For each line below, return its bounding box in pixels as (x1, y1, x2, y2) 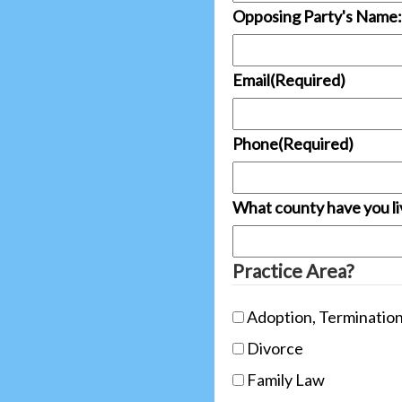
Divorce (247, 338, 303, 359)
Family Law (247, 370, 325, 390)
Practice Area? (232, 259, 354, 283)
